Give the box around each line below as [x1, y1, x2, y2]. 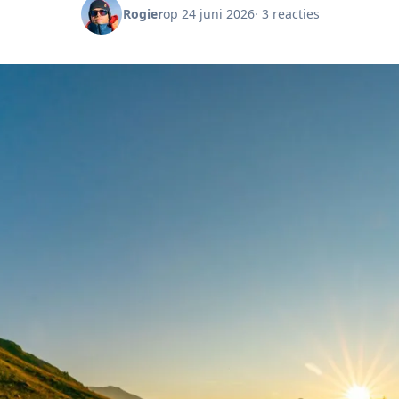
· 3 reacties [254, 5, 320, 22]
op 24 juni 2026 [162, 5, 255, 22]
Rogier [122, 5, 163, 22]
